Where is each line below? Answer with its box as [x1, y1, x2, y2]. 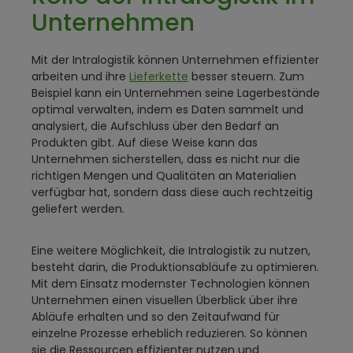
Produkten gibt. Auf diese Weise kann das [32, 135, 258, 151]
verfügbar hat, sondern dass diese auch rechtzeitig [32, 184, 313, 201]
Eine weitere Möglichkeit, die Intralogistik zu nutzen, [32, 243, 310, 259]
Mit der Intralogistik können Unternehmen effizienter [32, 52, 319, 69]
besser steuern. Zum [188, 69, 304, 85]
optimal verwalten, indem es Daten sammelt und [32, 102, 303, 118]
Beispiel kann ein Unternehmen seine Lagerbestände [32, 85, 320, 102]
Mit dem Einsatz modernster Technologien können [32, 276, 310, 292]
